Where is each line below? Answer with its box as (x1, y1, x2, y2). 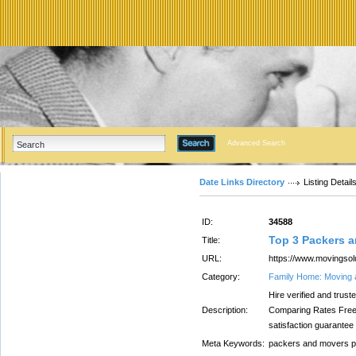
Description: (202, 305, 248, 315)
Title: (202, 235, 220, 245)
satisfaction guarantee (269, 320, 354, 330)
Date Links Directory (199, 177, 284, 187)
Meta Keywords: (202, 339, 265, 348)
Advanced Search (227, 139, 285, 147)
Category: (202, 272, 240, 281)
